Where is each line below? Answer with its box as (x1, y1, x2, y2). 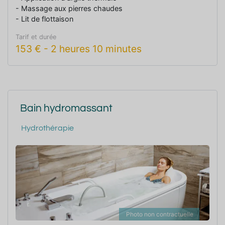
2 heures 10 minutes (51, 42, 142, 55)
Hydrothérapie (21, 124, 74, 132)
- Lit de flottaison (16, 14, 73, 23)
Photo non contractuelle (126, 210, 193, 218)
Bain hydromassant (20, 102, 113, 114)
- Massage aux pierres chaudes (16, 4, 123, 13)
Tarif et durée (16, 33, 56, 41)
